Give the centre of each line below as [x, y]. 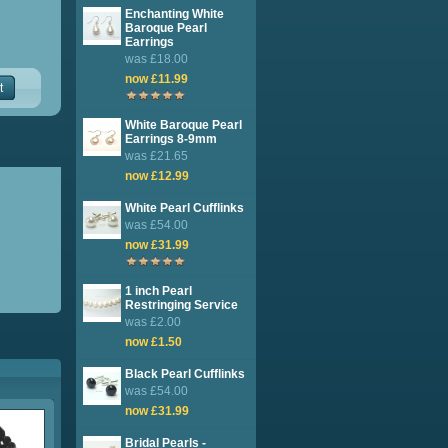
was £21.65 [156, 156]
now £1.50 [153, 342]
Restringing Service [181, 305]
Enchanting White [174, 14]
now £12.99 [157, 176]
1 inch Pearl [158, 291]
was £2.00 [153, 322]
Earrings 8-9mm [171, 139]
